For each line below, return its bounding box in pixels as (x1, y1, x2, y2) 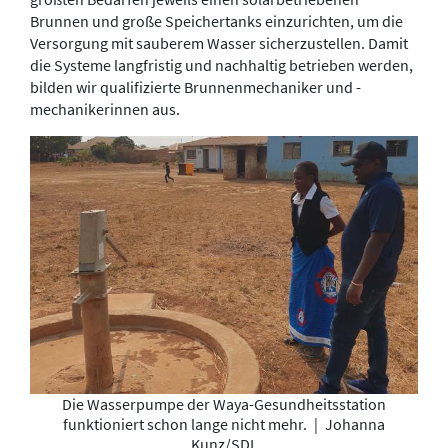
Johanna (322, 414, 385, 435)
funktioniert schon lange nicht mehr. (63, 414, 310, 435)
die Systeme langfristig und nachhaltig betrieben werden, (30, 54, 413, 75)
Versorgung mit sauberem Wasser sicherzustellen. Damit (30, 32, 408, 53)
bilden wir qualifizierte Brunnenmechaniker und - (30, 76, 361, 97)
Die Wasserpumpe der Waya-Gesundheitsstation (62, 394, 386, 415)
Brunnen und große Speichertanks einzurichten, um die (30, 10, 403, 31)
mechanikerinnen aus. (30, 98, 180, 119)
